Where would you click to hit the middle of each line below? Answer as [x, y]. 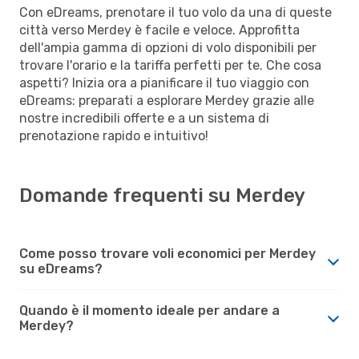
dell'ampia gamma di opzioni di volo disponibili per [168, 47]
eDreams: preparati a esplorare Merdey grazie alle [167, 100]
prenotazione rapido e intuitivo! [114, 135]
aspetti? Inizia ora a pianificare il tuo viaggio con [164, 83]
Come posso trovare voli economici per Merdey [167, 253]
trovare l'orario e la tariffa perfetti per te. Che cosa [170, 65]
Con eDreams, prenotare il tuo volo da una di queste [175, 12]
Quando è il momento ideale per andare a [149, 310]
